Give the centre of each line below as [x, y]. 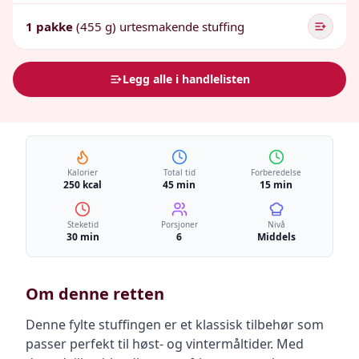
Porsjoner [179, 224]
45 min [179, 185]
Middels [276, 237]
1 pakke [49, 26]
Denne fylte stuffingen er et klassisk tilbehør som [175, 325]
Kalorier [83, 172]
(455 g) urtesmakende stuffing [160, 26]
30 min [83, 237]
